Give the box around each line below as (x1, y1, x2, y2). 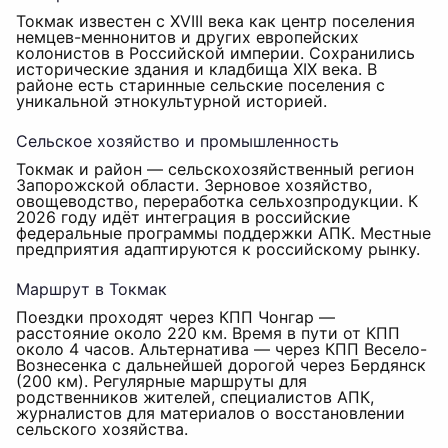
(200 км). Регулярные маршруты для (16, 371, 307, 391)
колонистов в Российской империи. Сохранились (16, 43, 415, 63)
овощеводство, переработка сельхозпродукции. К (16, 191, 418, 211)
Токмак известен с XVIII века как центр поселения (16, 11, 415, 31)
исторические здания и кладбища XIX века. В (16, 59, 377, 79)
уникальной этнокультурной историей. (16, 91, 327, 111)
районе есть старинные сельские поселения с (16, 75, 385, 95)
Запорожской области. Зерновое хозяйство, (16, 175, 372, 195)
